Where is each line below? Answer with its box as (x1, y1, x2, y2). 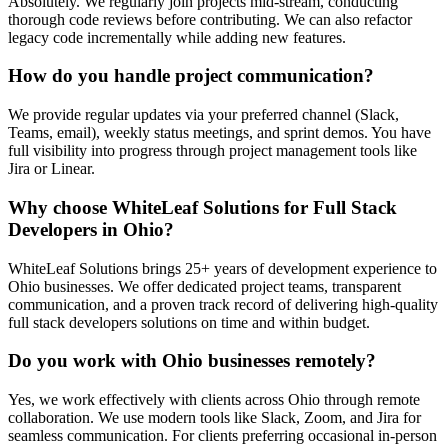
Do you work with (8, 350, 162, 372)
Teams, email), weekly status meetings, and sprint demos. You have (8, 124, 431, 142)
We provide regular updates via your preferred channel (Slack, (8, 106, 399, 124)
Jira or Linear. (8, 160, 95, 178)
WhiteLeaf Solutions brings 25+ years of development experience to (8, 259, 437, 277)
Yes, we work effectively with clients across (8, 390, 288, 408)
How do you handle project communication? (8, 65, 374, 87)
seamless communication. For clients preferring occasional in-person (8, 426, 437, 444)
